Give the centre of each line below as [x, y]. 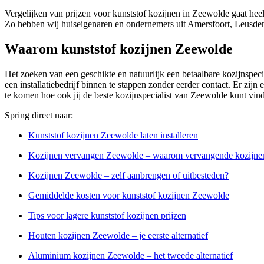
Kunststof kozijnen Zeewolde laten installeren [113, 135]
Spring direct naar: [39, 115]
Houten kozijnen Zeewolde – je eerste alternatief [118, 235]
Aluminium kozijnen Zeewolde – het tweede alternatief [131, 255]
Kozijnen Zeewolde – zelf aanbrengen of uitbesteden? [128, 175]
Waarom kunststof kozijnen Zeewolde [119, 49]
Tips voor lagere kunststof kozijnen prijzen [107, 215]
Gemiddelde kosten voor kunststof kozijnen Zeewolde [129, 195]
